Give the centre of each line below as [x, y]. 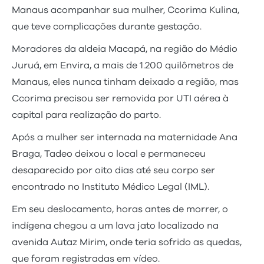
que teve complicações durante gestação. [109, 26]
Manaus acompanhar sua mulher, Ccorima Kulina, [126, 10]
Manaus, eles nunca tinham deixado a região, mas [125, 82]
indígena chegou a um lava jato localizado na [115, 225]
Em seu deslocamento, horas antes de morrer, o [120, 209]
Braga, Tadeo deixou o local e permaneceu [109, 154]
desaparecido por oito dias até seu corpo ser [113, 170]
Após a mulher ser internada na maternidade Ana [125, 137]
